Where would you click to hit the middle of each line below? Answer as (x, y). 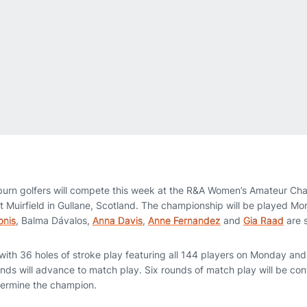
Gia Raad (263, 220)
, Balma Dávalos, (54, 220)
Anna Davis (118, 220)
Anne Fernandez (184, 220)
